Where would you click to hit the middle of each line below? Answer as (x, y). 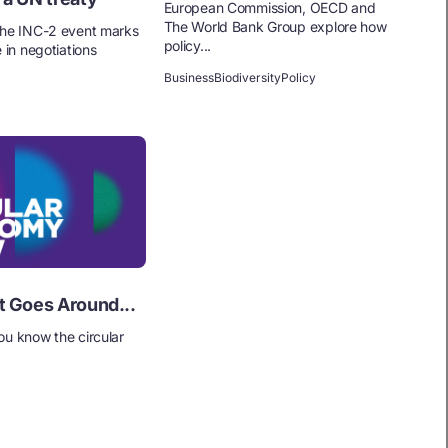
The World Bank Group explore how (275, 26)
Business (188, 77)
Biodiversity (247, 77)
